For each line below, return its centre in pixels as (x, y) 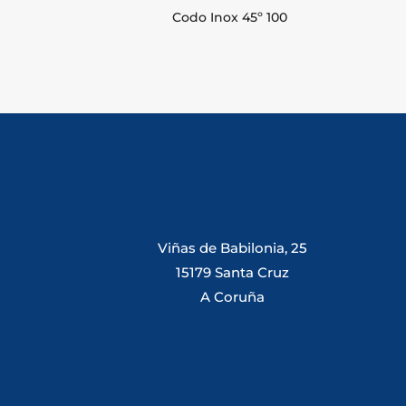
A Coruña (233, 296)
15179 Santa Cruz (233, 272)
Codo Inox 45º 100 (229, 18)
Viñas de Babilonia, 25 (233, 247)
